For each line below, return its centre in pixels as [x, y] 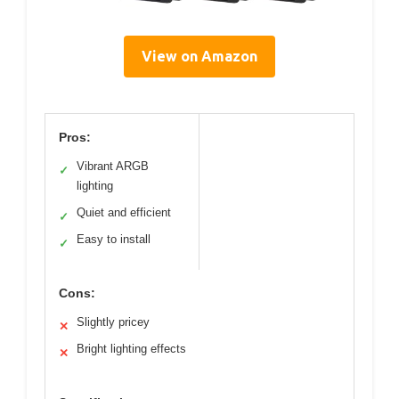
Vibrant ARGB [113, 166]
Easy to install [114, 239]
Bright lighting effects [131, 348]
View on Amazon [199, 56]
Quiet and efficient [124, 212]
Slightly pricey [113, 322]
